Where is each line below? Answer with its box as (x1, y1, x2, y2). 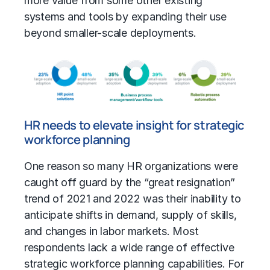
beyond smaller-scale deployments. (24, 27, 196, 40)
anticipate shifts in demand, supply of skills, (24, 208, 237, 221)
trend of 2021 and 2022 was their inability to (24, 192, 241, 205)
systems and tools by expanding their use (24, 10, 227, 24)
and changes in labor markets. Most (24, 224, 199, 237)
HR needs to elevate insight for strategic (24, 116, 245, 133)
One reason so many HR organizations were (24, 159, 238, 172)
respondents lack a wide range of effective (24, 240, 234, 254)
